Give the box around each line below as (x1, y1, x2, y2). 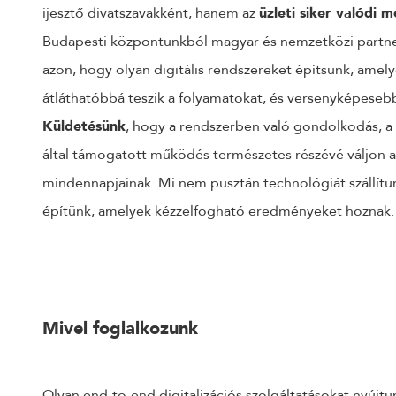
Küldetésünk (42, 117, 126, 136)
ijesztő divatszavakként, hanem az (42, 4, 259, 23)
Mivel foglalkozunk (42, 316, 198, 340)
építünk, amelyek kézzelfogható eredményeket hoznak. (42, 202, 394, 221)
